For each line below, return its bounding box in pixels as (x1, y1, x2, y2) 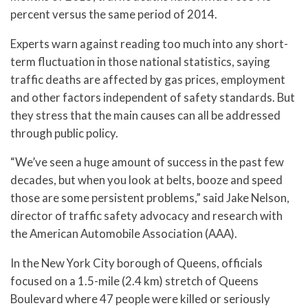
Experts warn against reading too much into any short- (10, 36, 288, 51)
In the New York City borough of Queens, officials (10, 256, 263, 271)
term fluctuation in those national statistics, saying (10, 54, 270, 69)
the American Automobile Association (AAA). (10, 226, 237, 241)
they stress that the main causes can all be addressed (10, 107, 280, 122)
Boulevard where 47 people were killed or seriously (10, 291, 270, 307)
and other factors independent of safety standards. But (10, 89, 295, 104)
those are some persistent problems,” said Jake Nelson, (10, 190, 289, 206)
